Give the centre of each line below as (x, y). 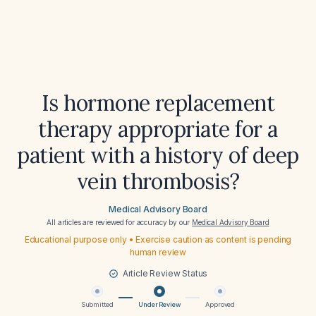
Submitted (97, 304)
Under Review (159, 304)
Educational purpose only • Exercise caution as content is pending (158, 239)
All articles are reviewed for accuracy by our (120, 222)
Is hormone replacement (158, 103)
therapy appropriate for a (158, 129)
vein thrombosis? (158, 181)
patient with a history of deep (158, 155)
